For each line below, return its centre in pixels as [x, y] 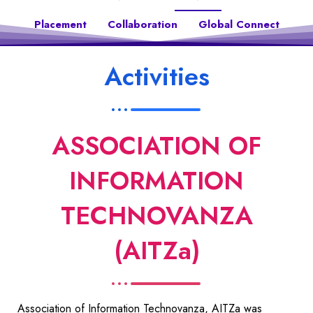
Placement [60, 24]
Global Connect [239, 24]
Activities [156, 76]
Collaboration [142, 24]
